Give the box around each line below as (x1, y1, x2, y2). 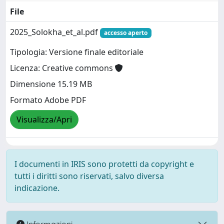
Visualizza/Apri (16, 114, 72, 125)
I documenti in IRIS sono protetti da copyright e (14, 158, 194, 169)
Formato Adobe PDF (10, 94, 86, 106)
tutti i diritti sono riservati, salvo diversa (14, 170, 164, 181)
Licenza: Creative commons (10, 62, 115, 74)
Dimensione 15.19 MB (10, 78, 92, 90)
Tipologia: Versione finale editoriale (10, 46, 143, 58)
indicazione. (14, 182, 59, 193)
